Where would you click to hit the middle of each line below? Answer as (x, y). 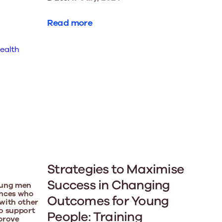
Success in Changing (109, 185)
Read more (70, 23)
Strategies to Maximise (116, 169)
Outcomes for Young (108, 201)
